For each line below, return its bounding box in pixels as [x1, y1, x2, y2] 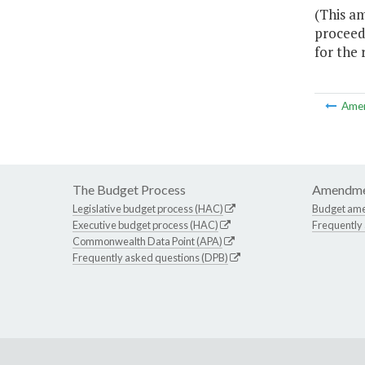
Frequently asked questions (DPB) [73, 251, 228, 265]
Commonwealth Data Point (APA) [73, 235, 222, 248]
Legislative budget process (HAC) [73, 202, 223, 216]
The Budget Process [73, 182, 186, 198]
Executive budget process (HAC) [73, 218, 218, 232]
